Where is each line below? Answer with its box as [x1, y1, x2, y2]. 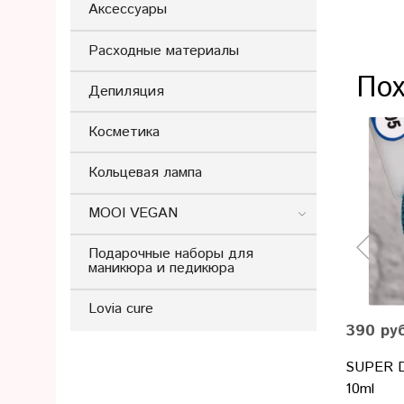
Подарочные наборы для [88, 243, 253, 265]
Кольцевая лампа [88, 161, 202, 183]
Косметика [88, 121, 160, 142]
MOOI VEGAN [88, 203, 178, 225]
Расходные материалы [88, 40, 239, 61]
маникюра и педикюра [88, 258, 234, 280]
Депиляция [88, 80, 164, 102]
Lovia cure [88, 298, 153, 320]
